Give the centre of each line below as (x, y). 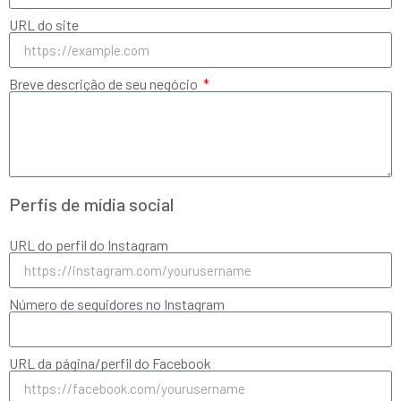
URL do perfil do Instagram (89, 245)
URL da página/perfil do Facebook (110, 363)
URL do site (44, 25)
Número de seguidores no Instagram (117, 304)
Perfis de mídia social (91, 204)
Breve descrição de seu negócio (105, 84)
